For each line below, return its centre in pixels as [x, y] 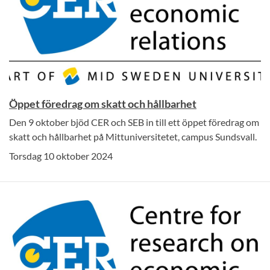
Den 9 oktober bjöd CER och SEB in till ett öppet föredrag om [134, 122]
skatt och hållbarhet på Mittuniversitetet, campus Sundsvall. [133, 137]
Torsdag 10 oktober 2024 [61, 156]
